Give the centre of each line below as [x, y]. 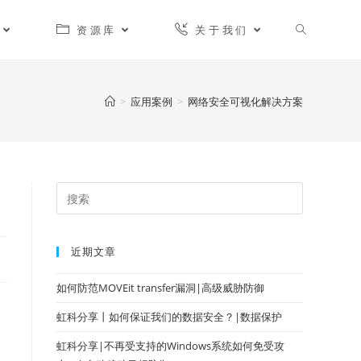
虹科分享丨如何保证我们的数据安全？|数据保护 [169, 317]
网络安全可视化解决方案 [245, 101]
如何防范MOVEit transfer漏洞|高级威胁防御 [160, 288]
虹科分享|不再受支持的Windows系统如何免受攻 [170, 346]
